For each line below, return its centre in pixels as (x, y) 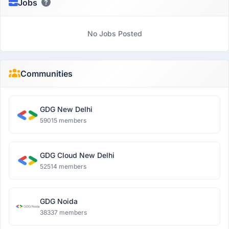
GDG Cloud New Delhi (77, 155)
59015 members (63, 120)
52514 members (63, 166)
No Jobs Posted (114, 33)
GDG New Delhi (66, 109)
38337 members (63, 212)
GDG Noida (59, 201)
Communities (46, 74)
